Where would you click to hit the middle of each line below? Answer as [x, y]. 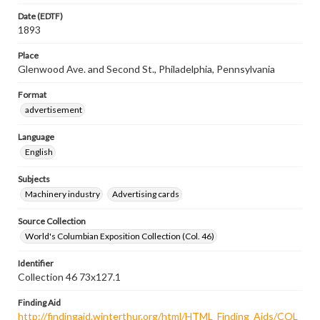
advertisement [54, 110]
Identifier [36, 263]
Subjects [34, 179]
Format [32, 95]
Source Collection [52, 221]
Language [36, 137]
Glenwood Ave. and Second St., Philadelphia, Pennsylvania [146, 69]
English [39, 152]
